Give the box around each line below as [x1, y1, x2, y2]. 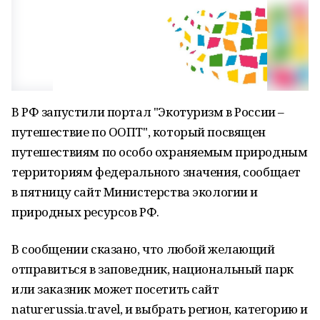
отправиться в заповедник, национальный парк [11, 261, 294, 277]
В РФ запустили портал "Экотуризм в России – [11, 104, 284, 120]
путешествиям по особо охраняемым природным [11, 144, 308, 160]
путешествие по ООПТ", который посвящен [11, 124, 266, 140]
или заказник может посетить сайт [11, 281, 219, 297]
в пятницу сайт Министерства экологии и [11, 184, 259, 200]
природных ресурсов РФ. [11, 204, 159, 220]
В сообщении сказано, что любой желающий [11, 241, 275, 257]
